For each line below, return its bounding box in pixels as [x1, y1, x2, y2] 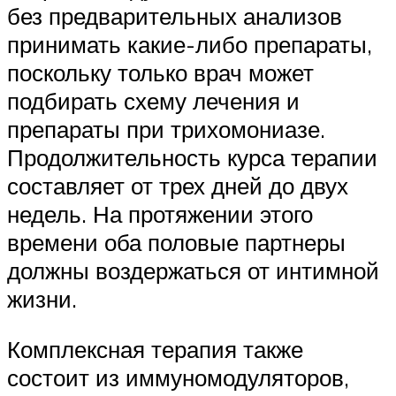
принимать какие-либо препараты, [7, 29, 372, 58]
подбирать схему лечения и [7, 86, 300, 115]
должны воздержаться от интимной [7, 255, 379, 285]
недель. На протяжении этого [7, 199, 313, 228]
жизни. [7, 284, 77, 313]
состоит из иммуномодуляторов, [7, 363, 349, 392]
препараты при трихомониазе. [7, 114, 325, 143]
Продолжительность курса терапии [7, 142, 377, 171]
